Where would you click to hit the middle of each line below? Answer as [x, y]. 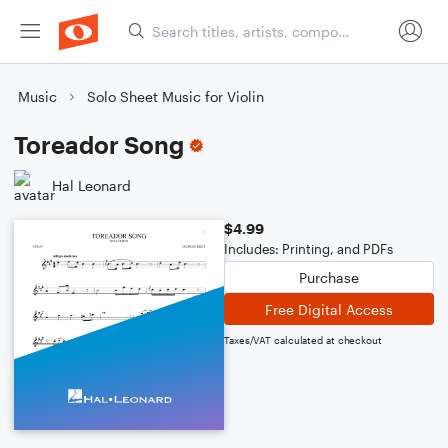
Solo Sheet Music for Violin [175, 96]
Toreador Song [99, 144]
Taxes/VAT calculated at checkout [303, 340]
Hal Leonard [91, 185]
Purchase [329, 277]
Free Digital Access [329, 309]
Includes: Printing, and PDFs [308, 249]
